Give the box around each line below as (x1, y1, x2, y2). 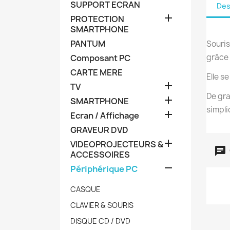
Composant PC (70, 52, 130, 64)
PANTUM (70, 37, 105, 49)
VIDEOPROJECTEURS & (70, 138, 163, 150)
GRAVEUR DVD (70, 124, 128, 136)
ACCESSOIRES (70, 148, 130, 160)
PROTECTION (70, 13, 124, 25)
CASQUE (70, 184, 101, 194)
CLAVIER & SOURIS (70, 200, 133, 210)
